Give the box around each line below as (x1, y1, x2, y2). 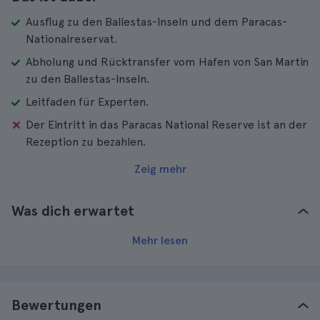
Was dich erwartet (11, 202, 134, 219)
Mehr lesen (132, 234, 188, 247)
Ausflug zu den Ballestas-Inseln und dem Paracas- (26, 15, 287, 29)
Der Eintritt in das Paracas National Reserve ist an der (26, 118, 307, 131)
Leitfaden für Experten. (26, 95, 149, 109)
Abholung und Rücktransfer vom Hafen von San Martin (26, 55, 309, 69)
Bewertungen (11, 296, 101, 314)
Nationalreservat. (26, 32, 117, 46)
